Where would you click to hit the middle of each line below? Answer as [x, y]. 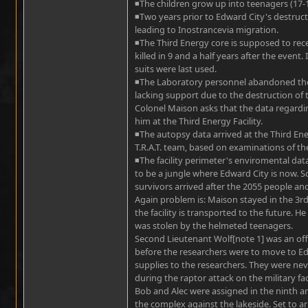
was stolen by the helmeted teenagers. [214, 225]
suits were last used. [176, 69]
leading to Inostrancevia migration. [207, 30]
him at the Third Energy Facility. [199, 121]
